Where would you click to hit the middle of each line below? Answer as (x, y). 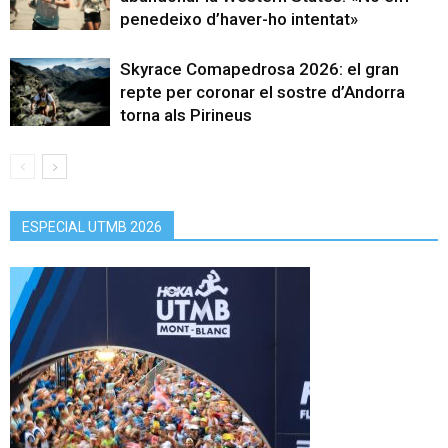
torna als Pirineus (186, 114)
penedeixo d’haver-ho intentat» (239, 18)
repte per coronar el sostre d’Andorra (262, 91)
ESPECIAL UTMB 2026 (92, 226)
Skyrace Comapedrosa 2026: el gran (259, 68)
